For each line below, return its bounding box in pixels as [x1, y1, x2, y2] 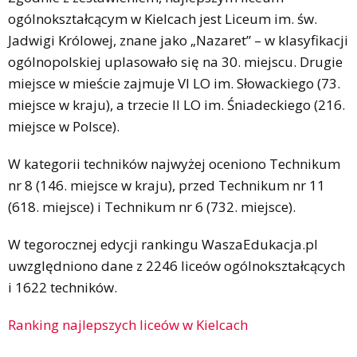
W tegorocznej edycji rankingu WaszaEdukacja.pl [8, 234, 318, 253]
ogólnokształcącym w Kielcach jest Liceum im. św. [8, 9, 317, 28]
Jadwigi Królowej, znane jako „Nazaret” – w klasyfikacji [8, 30, 348, 49]
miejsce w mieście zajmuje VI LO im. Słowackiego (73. [8, 73, 340, 92]
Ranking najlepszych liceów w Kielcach [8, 315, 248, 334]
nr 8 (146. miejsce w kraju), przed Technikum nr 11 [8, 175, 325, 194]
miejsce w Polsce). [8, 116, 120, 135]
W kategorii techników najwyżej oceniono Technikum [8, 154, 340, 173]
